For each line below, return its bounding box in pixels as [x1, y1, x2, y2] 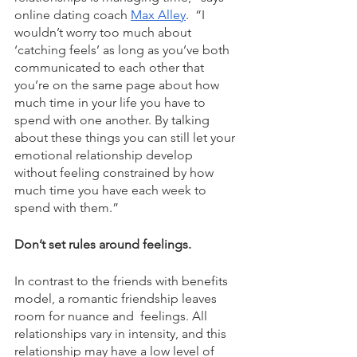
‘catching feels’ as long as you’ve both [14, 42, 233, 57]
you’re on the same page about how [14, 77, 222, 92]
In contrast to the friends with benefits [14, 273, 231, 288]
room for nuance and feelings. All [14, 308, 210, 324]
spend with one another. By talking [14, 112, 213, 127]
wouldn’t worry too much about [14, 25, 194, 40]
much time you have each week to [14, 182, 210, 198]
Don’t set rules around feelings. [14, 237, 194, 252]
